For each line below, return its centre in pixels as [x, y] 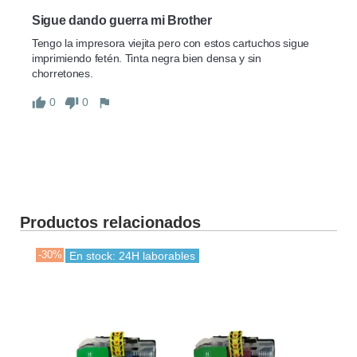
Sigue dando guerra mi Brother [122, 21]
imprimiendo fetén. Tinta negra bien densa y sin [147, 59]
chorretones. [63, 74]
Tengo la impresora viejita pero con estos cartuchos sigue [171, 43]
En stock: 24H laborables [132, 255]
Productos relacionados [110, 222]
